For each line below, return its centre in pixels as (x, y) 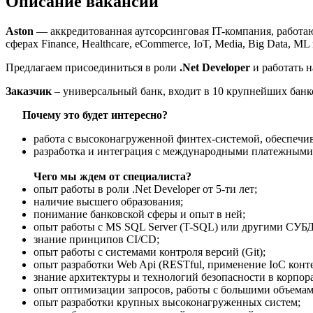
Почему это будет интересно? (87, 115)
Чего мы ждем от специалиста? (112, 177)
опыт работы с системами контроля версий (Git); (150, 252)
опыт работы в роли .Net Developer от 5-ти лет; (145, 189)
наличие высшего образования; (108, 202)
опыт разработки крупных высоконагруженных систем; (167, 303)
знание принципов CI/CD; (96, 240)
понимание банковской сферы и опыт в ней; (139, 214)
